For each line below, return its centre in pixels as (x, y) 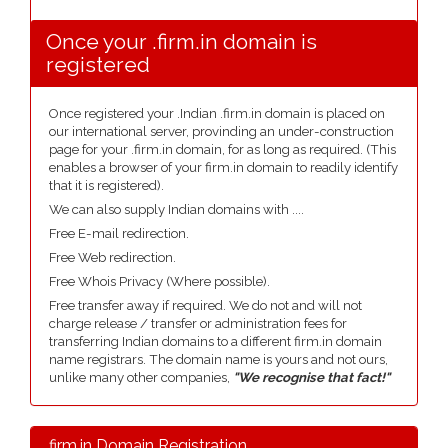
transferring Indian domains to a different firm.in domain (215, 341)
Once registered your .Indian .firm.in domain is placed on (217, 113)
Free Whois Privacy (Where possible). (159, 281)
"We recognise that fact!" (311, 377)
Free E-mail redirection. (119, 233)
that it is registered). (106, 185)
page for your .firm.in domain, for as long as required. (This (222, 149)
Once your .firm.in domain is (181, 41)
